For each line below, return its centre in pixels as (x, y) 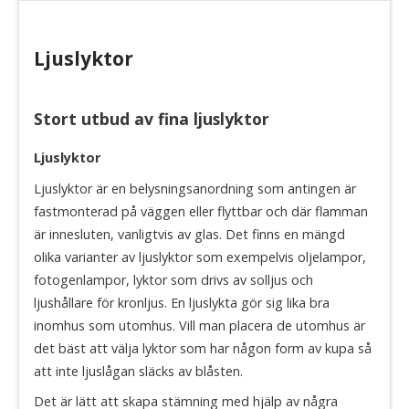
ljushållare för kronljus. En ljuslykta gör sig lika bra (182, 302)
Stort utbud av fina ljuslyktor (152, 119)
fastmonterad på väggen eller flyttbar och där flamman (201, 211)
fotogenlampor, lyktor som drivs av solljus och (173, 279)
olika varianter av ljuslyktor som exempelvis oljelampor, (200, 257)
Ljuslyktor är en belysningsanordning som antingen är (195, 188)
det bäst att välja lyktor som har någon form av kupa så (203, 348)
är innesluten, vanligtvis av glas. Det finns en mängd (189, 234)
